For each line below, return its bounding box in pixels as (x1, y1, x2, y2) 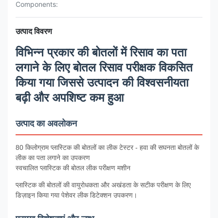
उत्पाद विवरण (16, 26, 52, 36)
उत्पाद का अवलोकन (16, 119, 77, 128)
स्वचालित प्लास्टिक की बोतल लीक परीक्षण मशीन (16, 164, 130, 172)
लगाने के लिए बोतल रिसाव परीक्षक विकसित (16, 61, 193, 74)
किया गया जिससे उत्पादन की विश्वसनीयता (16, 76, 188, 89)
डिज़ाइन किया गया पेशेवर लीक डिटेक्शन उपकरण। (16, 191, 137, 199)
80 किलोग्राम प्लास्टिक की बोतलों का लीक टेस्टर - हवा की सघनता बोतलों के (16, 144, 199, 151)
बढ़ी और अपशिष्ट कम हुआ (16, 91, 124, 104)
